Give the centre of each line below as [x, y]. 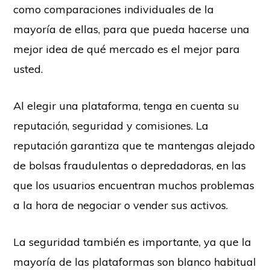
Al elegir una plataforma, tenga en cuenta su [127, 105]
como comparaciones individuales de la [114, 9]
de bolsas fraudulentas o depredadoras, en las [130, 165]
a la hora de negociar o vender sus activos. [121, 205]
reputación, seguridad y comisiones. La [111, 125]
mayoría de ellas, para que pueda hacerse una [132, 29]
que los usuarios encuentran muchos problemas [134, 185]
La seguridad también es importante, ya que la [133, 242]
